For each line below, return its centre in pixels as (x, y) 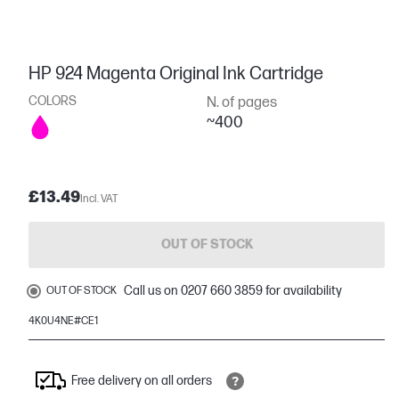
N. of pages (242, 102)
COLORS (53, 101)
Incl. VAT (99, 199)
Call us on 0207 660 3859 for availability (233, 290)
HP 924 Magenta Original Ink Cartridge (176, 73)
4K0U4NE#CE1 (63, 321)
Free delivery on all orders (142, 380)
